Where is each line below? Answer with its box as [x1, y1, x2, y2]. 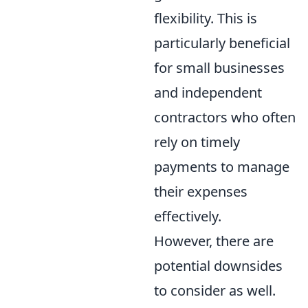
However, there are [154, 231, 274, 250]
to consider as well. [154, 280, 276, 300]
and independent [154, 82, 262, 102]
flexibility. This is [154, 8, 257, 27]
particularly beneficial [154, 33, 290, 52]
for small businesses [154, 58, 285, 77]
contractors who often [154, 107, 296, 126]
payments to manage [154, 157, 289, 176]
